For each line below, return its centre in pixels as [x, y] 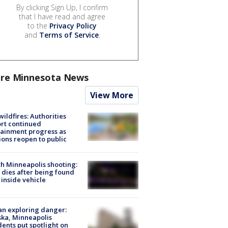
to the [38, 25]
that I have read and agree [62, 16]
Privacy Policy [73, 25]
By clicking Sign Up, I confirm [62, 7]
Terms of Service [69, 35]
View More [112, 95]
